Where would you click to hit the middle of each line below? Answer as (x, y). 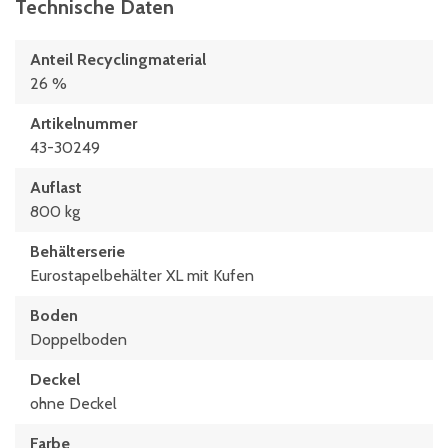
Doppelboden (78, 339)
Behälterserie (77, 251)
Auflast (56, 187)
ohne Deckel (73, 403)
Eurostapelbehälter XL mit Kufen (142, 275)
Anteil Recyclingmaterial (118, 59)
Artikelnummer (83, 123)
